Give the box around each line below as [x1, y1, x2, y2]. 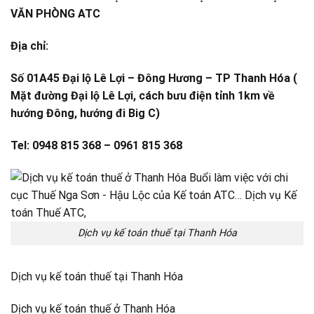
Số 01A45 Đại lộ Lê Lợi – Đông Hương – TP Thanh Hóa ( [11, 71, 297, 86]
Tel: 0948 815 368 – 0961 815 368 [11, 138, 182, 152]
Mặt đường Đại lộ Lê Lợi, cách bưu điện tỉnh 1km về [11, 89, 275, 103]
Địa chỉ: [11, 39, 48, 53]
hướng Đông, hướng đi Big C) [11, 107, 160, 121]
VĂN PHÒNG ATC [11, 7, 100, 21]
